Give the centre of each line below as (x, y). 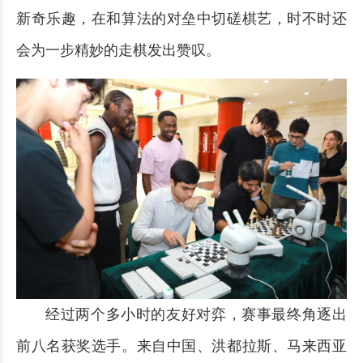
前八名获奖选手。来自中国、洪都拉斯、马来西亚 (181, 346)
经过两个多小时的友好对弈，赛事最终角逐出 (196, 314)
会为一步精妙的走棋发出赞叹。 (118, 50)
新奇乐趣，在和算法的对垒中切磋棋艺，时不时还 (181, 18)
